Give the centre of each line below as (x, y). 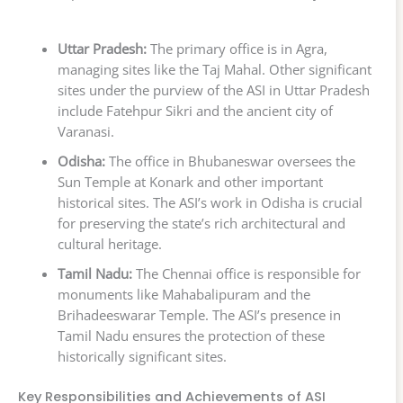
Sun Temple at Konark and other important (190, 182)
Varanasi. (85, 132)
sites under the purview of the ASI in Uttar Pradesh (213, 90)
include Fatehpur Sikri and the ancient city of (195, 111)
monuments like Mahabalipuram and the (184, 295)
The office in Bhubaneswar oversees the (230, 161)
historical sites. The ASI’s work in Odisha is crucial (210, 203)
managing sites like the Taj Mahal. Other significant (214, 70)
